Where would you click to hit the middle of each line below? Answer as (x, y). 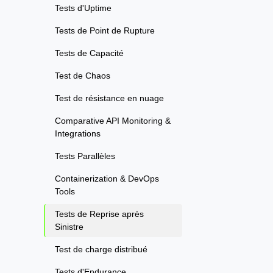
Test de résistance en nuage (109, 98)
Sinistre (69, 227)
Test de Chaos (83, 76)
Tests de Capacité (89, 53)
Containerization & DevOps (107, 179)
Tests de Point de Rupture (105, 31)
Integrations (78, 134)
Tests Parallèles (85, 156)
